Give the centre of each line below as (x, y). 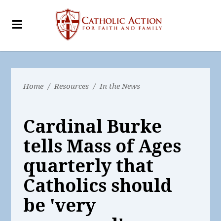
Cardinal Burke (93, 127)
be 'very (60, 205)
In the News (120, 86)
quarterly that (89, 166)
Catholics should (98, 186)
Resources (72, 86)
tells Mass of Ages (102, 146)
